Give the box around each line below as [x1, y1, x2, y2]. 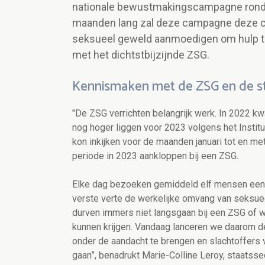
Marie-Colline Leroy [142, 250, 223, 261]
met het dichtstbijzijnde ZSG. [72, 49, 209, 62]
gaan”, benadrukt [72, 250, 142, 261]
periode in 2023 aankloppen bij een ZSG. [72, 150, 238, 162]
